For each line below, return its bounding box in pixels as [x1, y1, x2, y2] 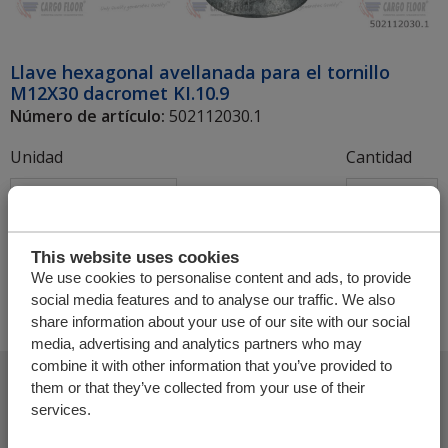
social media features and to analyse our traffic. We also [30, 290, 395, 308]
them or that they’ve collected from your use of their [30, 378, 365, 396]
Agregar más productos [121, 412, 327, 437]
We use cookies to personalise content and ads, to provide [30, 268, 411, 286]
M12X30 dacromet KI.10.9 [10, 81, 229, 106]
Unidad [10, 146, 63, 169]
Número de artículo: [10, 105, 165, 128]
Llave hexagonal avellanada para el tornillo [10, 60, 390, 85]
